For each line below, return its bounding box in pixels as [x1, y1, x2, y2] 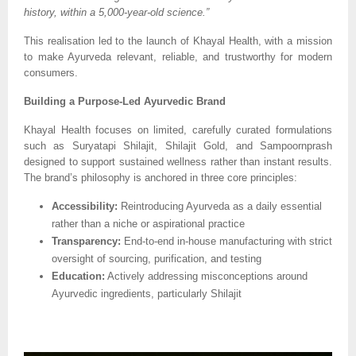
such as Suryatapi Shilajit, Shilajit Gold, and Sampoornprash [24, 139, 332, 152]
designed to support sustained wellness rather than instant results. [24, 155, 332, 168]
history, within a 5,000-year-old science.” [24, 6, 209, 18]
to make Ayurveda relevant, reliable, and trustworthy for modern [24, 50, 332, 63]
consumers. [24, 66, 78, 79]
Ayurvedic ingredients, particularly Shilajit [52, 287, 242, 300]
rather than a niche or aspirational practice [52, 217, 245, 230]
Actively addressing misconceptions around [105, 269, 308, 282]
